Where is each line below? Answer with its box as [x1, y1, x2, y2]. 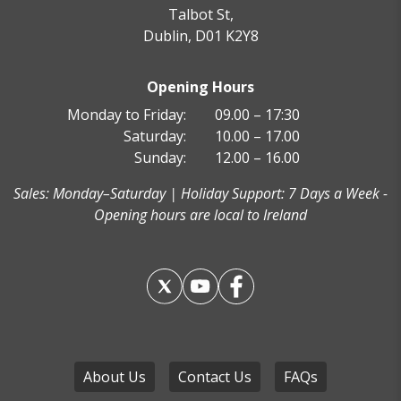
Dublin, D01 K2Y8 [142, 26, 259, 47]
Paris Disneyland [264, 202, 382, 223]
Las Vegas [311, 372, 382, 393]
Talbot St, [167, 4, 234, 25]
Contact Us [178, 366, 252, 387]
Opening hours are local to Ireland [94, 204, 307, 225]
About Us [83, 366, 146, 387]
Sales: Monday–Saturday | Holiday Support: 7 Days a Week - [13, 183, 388, 203]
